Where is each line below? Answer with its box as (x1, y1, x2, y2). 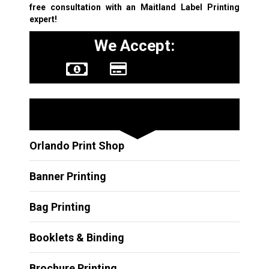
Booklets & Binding (29, 231, 124, 244)
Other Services (35, 103, 156, 125)
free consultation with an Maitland (29, 2, 177, 12)
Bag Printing (29, 200, 91, 213)
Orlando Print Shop (29, 139, 124, 152)
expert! (29, 14, 57, 24)
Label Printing (176, 2, 240, 12)
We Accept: (94, 36, 175, 55)
